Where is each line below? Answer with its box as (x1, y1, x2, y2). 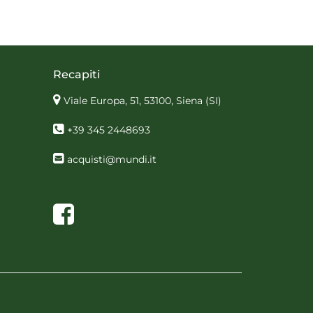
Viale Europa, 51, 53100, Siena (64, 94, 203, 107)
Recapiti (53, 68, 100, 81)
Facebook (73, 202, 121, 214)
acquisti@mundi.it (67, 153, 156, 166)
